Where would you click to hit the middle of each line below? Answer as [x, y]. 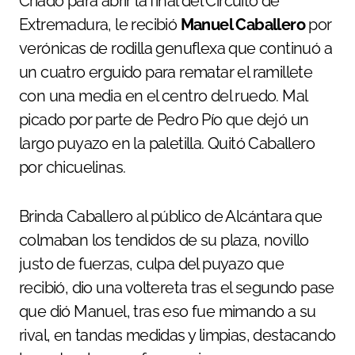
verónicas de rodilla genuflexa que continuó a [176, 48]
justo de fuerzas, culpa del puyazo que [152, 263]
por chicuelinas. [74, 167]
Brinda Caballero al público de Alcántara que [171, 216]
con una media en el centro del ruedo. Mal [163, 95]
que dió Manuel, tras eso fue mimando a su [168, 311]
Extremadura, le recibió [100, 24]
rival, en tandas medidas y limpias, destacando [177, 335]
